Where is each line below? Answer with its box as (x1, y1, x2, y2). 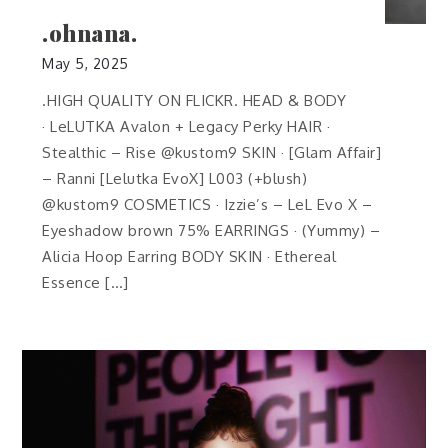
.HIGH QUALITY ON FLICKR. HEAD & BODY (42, 90, 347, 110)
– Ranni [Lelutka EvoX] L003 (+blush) (42, 168, 308, 188)
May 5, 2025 (42, 54, 129, 72)
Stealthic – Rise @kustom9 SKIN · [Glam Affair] (42, 142, 382, 162)
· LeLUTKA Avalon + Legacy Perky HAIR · (42, 116, 331, 136)
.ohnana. (42, 17, 138, 48)
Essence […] (42, 272, 129, 292)
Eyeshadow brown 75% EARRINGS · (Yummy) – (42, 220, 381, 240)
